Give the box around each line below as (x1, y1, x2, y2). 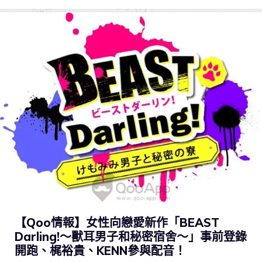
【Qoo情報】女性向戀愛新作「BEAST (15, 215, 219, 230)
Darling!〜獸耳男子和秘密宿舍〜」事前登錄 (15, 229, 247, 244)
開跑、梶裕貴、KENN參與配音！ (15, 243, 186, 258)
